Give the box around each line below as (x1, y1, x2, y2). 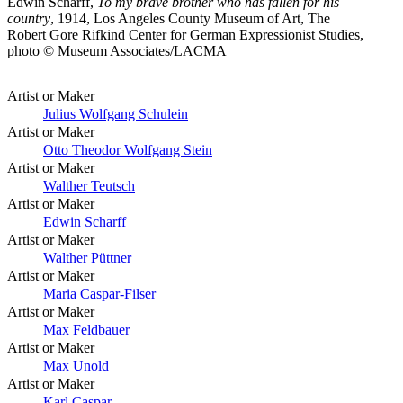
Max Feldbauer (43, 321, 130, 337)
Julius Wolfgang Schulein (43, 105, 188, 121)
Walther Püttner (43, 249, 131, 265)
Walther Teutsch (43, 177, 135, 193)
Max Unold (43, 357, 109, 373)
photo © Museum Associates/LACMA (7, 42, 227, 58)
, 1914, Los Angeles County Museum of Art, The (50, 10, 330, 26)
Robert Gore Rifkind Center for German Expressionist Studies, (7, 26, 363, 42)
